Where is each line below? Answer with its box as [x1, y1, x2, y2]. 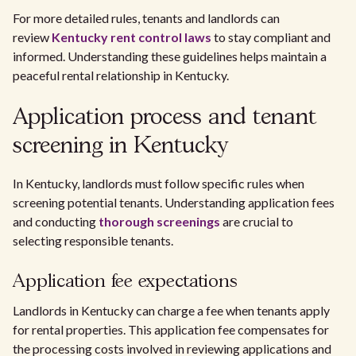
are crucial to [220, 214, 293, 229]
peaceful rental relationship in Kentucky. [13, 68, 229, 83]
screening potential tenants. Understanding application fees [13, 195, 335, 210]
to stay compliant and [211, 29, 331, 44]
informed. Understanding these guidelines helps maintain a [13, 48, 327, 64]
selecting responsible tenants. [13, 233, 173, 248]
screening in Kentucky [13, 136, 228, 157]
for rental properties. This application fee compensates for [13, 322, 329, 337]
